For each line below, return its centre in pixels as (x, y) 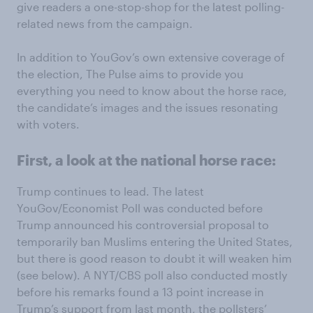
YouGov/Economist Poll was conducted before (140, 208)
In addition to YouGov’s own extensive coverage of (151, 57)
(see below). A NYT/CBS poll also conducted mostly (152, 275)
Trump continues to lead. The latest (110, 191)
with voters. (48, 124)
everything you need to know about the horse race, (152, 90)
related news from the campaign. (105, 23)
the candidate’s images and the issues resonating (147, 107)
